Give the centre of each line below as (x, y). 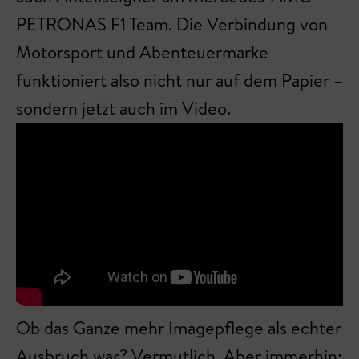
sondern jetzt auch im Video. (123, 109)
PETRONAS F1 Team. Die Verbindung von (172, 24)
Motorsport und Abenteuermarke (142, 52)
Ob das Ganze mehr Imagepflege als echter (179, 328)
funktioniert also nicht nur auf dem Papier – (179, 81)
